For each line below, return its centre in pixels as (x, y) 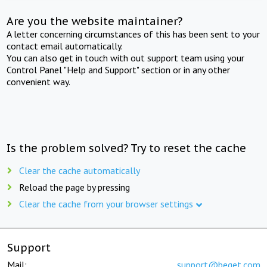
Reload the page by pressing (74, 187)
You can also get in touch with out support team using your (126, 58)
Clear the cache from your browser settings (106, 204)
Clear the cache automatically (80, 170)
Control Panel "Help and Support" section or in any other (119, 69)
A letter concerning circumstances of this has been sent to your (133, 34)
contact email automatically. (65, 46)
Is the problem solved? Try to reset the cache (127, 148)
